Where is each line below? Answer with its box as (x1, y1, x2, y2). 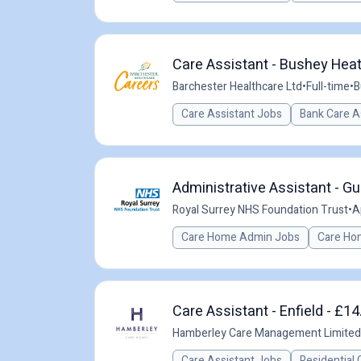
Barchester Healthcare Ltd (172, 78, 302, 95)
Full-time (306, 78, 350, 95)
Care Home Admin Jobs (181, 229, 300, 246)
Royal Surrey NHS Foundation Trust (172, 201, 348, 218)
